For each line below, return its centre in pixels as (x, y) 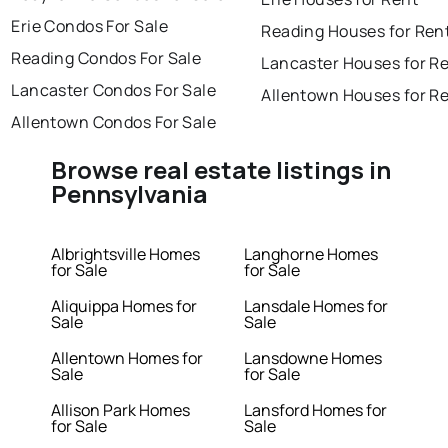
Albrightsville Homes (126, 254)
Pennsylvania (130, 194)
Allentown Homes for (127, 358)
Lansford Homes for (315, 410)
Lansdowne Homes (313, 358)
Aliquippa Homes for (124, 306)
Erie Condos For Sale (89, 26)
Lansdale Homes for (316, 306)
